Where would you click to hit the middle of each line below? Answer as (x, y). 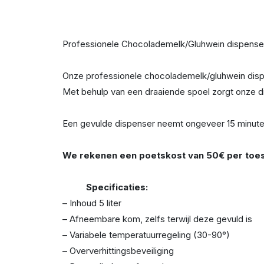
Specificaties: (117, 187)
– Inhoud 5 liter (92, 203)
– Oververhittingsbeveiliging (118, 251)
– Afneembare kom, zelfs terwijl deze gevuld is (158, 219)
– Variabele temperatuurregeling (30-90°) (146, 235)
